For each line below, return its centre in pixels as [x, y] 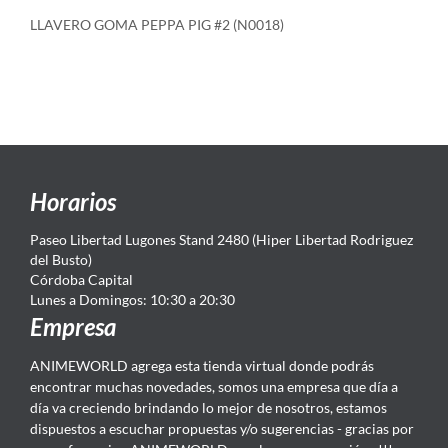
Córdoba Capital [81, 279]
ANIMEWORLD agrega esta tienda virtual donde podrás [202, 365]
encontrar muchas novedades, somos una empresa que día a [214, 386]
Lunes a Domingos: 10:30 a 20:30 [132, 299]
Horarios [73, 201]
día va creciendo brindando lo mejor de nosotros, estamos [208, 407]
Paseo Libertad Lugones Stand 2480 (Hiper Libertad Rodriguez [221, 239]
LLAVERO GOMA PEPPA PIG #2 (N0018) [157, 24]
